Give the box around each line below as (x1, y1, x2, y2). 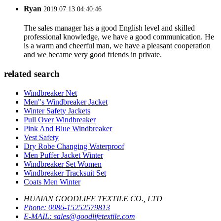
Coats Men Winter (24, 177, 80, 186)
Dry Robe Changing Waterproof (24, 142, 124, 150)
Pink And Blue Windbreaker (24, 124, 112, 133)
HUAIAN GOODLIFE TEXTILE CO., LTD (24, 194, 162, 203)
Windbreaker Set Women (24, 159, 102, 168)
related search (4, 69, 60, 79)
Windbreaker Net (24, 88, 77, 97)
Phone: (24, 203, 48, 212)
